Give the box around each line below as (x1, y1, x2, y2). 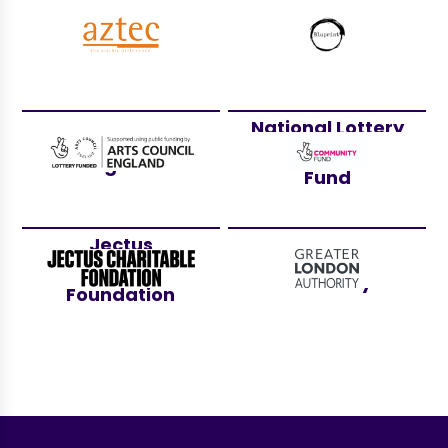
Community (271, 139, 384, 165)
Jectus (88, 231, 153, 257)
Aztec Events (60, 22, 182, 48)
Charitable (69, 256, 173, 282)
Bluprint (289, 22, 365, 48)
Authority (282, 268, 372, 294)
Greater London (252, 243, 403, 269)
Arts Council (63, 126, 178, 152)
